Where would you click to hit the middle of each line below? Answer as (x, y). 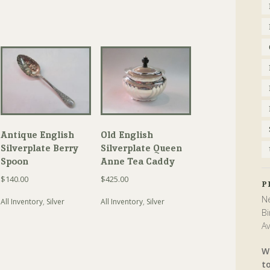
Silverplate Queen (141, 148)
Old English (127, 135)
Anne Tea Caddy (137, 162)
